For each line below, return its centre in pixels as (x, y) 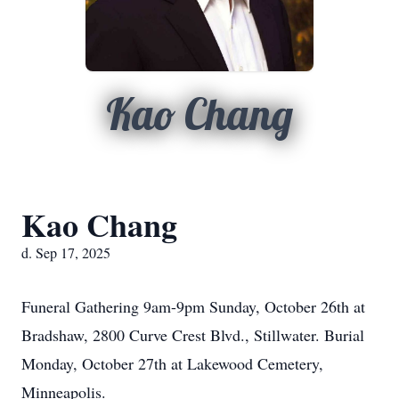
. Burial (340, 335)
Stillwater (285, 335)
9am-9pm (174, 306)
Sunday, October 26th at (285, 306)
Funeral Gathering (82, 306)
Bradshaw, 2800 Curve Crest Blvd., (138, 335)
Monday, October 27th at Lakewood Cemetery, (172, 363)
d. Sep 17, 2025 (66, 252)
